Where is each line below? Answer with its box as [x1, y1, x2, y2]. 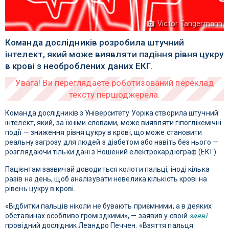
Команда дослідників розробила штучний [5, 37, 184, 48]
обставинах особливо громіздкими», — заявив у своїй [5, 212, 190, 220]
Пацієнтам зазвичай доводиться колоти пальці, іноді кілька [5, 165, 210, 174]
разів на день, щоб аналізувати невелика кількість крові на [5, 175, 207, 184]
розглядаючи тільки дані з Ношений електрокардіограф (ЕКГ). [5, 148, 218, 156]
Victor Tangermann [155, 19, 222, 28]
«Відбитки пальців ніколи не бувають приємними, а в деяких [5, 202, 212, 211]
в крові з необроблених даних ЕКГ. [5, 61, 153, 72]
